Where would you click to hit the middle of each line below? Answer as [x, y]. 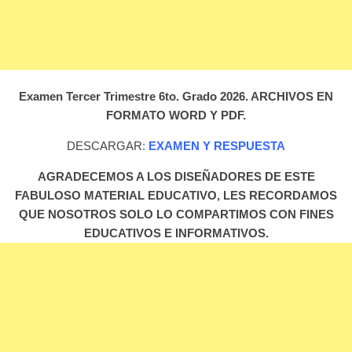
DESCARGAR [104, 145]
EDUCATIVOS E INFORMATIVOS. [176, 233]
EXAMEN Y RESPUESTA [215, 145]
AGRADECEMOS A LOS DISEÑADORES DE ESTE [176, 176]
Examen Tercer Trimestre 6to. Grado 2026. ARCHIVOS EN [176, 96]
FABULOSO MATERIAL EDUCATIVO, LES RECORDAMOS [176, 195]
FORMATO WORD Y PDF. [176, 115]
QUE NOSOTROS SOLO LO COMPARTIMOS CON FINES [176, 214]
